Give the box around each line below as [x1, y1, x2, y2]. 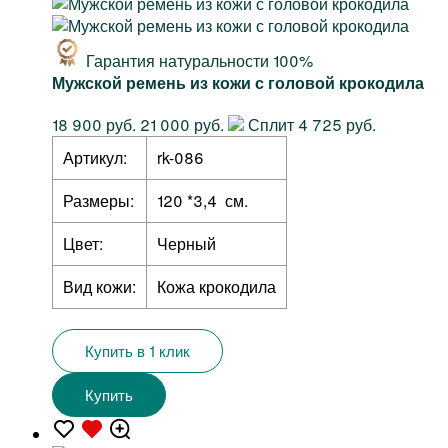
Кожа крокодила [157, 275, 276, 299]
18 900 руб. [52, 113, 136, 137]
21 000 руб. [140, 113, 224, 137]
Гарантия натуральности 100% [86, 49, 313, 73]
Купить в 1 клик [85, 340, 190, 362]
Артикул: [63, 146, 127, 170]
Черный [157, 232, 216, 256]
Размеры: [63, 189, 134, 213]
